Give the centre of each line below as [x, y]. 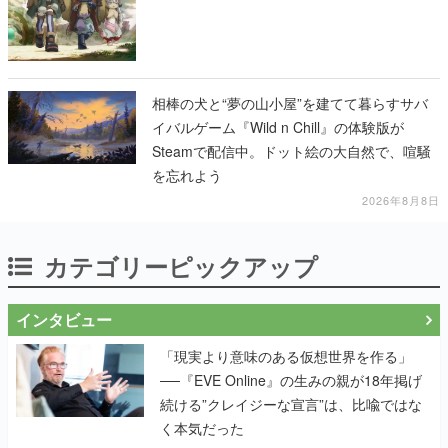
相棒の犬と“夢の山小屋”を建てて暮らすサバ [290, 103]
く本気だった [202, 428]
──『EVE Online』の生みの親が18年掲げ [291, 380]
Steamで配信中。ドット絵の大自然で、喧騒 [291, 151]
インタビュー [64, 320]
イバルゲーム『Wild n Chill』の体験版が [278, 127]
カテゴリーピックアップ [181, 266]
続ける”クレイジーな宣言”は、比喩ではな [291, 404]
